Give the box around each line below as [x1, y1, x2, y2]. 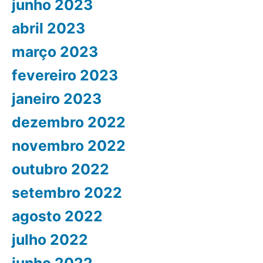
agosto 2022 [12, 207, 103, 225]
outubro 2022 [12, 160, 109, 178]
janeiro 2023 [12, 89, 102, 107]
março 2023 [12, 42, 98, 60]
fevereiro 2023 [12, 66, 118, 84]
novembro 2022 [12, 136, 126, 154]
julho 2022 [12, 230, 88, 248]
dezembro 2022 [12, 113, 126, 131]
